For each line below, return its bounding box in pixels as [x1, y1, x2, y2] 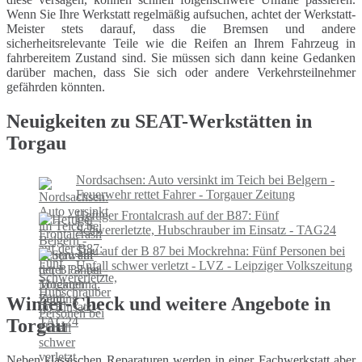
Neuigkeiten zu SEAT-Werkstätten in [6, 110, 312, 132]
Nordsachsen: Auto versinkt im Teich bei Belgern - [76, 172, 335, 187]
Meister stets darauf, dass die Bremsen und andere [6, 22, 356, 36]
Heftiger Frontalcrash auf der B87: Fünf [76, 208, 279, 222]
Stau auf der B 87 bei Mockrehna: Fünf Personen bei [76, 243, 345, 258]
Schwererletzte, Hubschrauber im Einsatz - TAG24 [76, 222, 336, 237]
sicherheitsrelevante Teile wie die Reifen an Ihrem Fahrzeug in [6, 36, 356, 51]
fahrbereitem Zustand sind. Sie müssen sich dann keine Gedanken [6, 51, 356, 65]
